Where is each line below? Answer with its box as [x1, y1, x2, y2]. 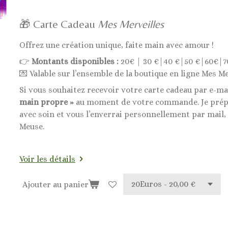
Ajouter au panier [22, 179, 89, 189]
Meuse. [19, 122, 44, 132]
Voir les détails [19, 154, 75, 164]
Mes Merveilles [98, 18, 164, 31]
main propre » [19, 97, 74, 107]
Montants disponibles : [32, 56, 119, 67]
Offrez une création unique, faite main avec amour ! [19, 40, 214, 50]
